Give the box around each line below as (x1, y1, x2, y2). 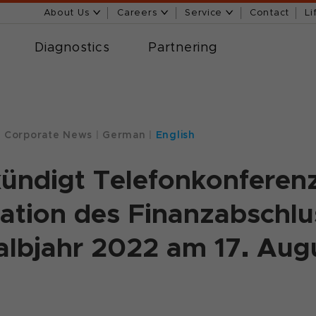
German (102, 128, 150, 141)
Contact (249, 6, 290, 18)
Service (185, 6, 226, 18)
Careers (117, 6, 161, 18)
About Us (43, 6, 94, 18)
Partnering (148, 39, 218, 55)
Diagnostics (35, 39, 110, 55)
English (155, 128, 195, 141)
